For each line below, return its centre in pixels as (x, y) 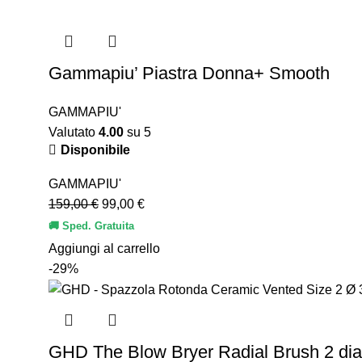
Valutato (74, 133)
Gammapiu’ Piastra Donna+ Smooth (189, 74)
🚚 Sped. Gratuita (91, 226)
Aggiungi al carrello (104, 249)
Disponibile (95, 150)
